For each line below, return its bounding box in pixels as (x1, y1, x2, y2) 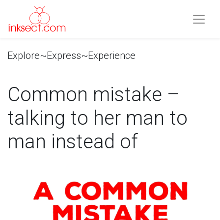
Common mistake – (7, 83, 180, 106)
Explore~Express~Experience (7, 50, 136, 61)
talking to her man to (7, 107, 188, 130)
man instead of (7, 130, 138, 153)
